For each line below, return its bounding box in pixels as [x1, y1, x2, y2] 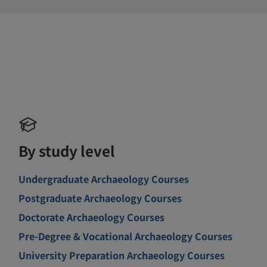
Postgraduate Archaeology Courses [18, 190, 182, 205]
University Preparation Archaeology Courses [18, 247, 225, 262]
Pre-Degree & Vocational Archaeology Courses [18, 228, 233, 243]
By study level [18, 139, 116, 161]
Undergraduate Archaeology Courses [18, 171, 190, 186]
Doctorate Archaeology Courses [18, 209, 165, 224]
